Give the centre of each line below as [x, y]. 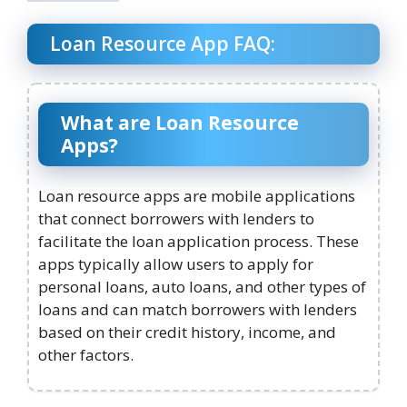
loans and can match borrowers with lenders [198, 310]
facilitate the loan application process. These [199, 242]
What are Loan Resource [180, 123]
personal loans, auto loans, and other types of [202, 287]
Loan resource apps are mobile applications [197, 196]
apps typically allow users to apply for [176, 264]
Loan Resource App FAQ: [163, 44]
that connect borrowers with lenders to [176, 219]
